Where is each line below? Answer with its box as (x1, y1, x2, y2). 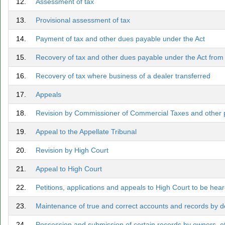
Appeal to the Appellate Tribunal (36, 128, 137, 136)
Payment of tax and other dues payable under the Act (36, 35, 205, 43)
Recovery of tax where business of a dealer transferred (36, 72, 210, 80)
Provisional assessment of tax (36, 16, 130, 24)
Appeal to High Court (36, 165, 102, 173)
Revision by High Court (36, 146, 108, 154)
